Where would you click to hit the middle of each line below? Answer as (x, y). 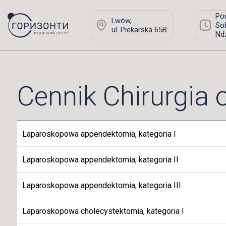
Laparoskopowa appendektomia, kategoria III (101, 186)
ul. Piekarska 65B (139, 30)
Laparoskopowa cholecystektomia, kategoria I (103, 211)
